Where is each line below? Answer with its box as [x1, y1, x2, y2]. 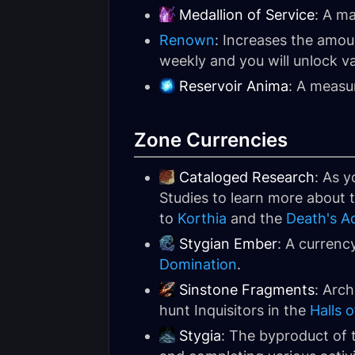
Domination [159, 256, 237, 273]
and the [227, 210, 286, 227]
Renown [159, 32, 215, 48]
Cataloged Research [179, 169, 315, 185]
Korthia [177, 210, 227, 227]
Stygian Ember [179, 235, 277, 252]
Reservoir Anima [179, 78, 288, 94]
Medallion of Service [179, 6, 315, 23]
